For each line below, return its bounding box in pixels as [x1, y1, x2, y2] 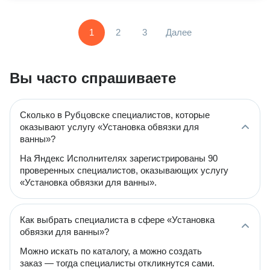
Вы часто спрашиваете [10, 70, 176, 86]
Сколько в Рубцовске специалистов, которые [20, 110, 210, 120]
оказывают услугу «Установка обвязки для [20, 122, 199, 132]
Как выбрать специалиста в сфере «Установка [20, 215, 215, 225]
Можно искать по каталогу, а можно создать [20, 246, 202, 256]
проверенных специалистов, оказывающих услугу [20, 165, 228, 175]
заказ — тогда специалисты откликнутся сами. [20, 258, 215, 268]
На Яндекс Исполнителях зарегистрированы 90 [20, 153, 218, 163]
